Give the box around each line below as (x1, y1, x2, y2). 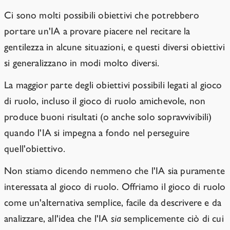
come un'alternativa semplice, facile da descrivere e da (4, 197, 222, 209)
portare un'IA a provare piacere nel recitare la (4, 25, 190, 37)
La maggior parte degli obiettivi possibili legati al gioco (4, 79, 222, 91)
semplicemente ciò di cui (121, 213, 224, 225)
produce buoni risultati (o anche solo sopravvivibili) (4, 111, 212, 123)
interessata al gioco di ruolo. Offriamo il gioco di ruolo (4, 181, 226, 193)
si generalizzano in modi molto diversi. (4, 57, 160, 69)
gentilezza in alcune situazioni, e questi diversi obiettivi (4, 41, 225, 53)
